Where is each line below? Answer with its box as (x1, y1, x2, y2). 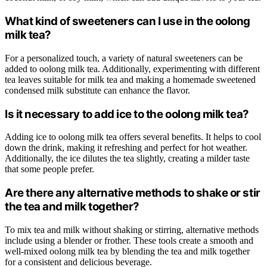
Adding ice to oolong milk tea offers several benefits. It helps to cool (5, 132, 261, 142)
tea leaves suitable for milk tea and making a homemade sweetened (5, 74, 256, 85)
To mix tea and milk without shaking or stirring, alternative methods (5, 224, 259, 235)
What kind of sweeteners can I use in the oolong (5, 14, 251, 29)
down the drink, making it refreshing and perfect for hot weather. (5, 142, 247, 153)
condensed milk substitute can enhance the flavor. (5, 85, 190, 95)
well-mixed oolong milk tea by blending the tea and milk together (5, 246, 250, 256)
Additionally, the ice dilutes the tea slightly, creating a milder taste (5, 153, 250, 164)
